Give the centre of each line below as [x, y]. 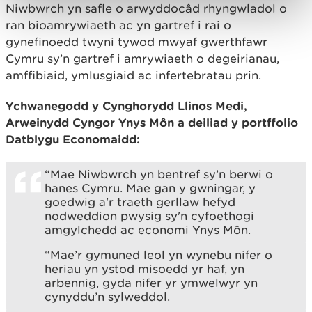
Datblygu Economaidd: [73, 139]
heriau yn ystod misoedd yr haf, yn [145, 268]
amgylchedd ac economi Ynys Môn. [148, 229]
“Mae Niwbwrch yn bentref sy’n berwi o [159, 174]
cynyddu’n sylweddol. [107, 296]
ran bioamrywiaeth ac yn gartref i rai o [118, 25]
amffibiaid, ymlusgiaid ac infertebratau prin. [133, 75]
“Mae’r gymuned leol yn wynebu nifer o [158, 255]
